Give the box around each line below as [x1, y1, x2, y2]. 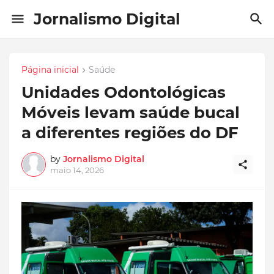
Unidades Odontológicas [21, 83, 226, 103]
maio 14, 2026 [50, 165, 104, 176]
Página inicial [21, 64, 79, 75]
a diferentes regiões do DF [21, 123, 239, 143]
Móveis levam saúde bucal [21, 103, 240, 123]
